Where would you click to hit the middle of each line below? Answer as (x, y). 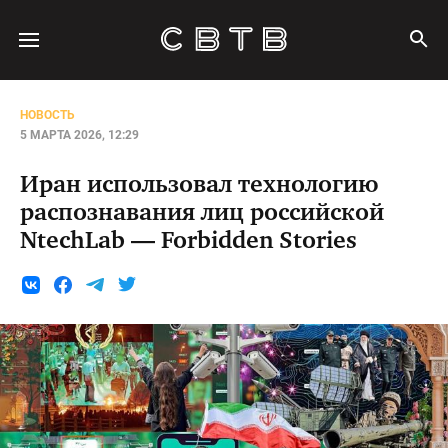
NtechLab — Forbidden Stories (188, 241)
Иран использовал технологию (199, 185)
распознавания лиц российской (202, 213)
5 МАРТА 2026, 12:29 (79, 135)
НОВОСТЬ (47, 115)
